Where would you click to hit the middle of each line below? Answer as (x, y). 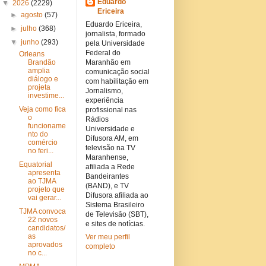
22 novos (43, 220)
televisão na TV (110, 148)
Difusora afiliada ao (117, 195)
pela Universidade (115, 43)
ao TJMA (42, 181)
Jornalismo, (104, 91)
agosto (32, 15)
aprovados (45, 245)
